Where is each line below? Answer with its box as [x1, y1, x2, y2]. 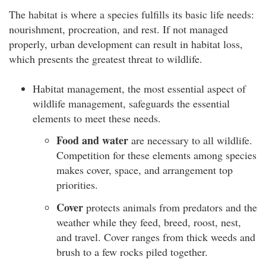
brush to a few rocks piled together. [56, 244, 208, 259]
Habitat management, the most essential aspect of [33, 81, 246, 96]
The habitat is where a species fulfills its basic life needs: [9, 7, 254, 21]
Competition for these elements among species [56, 148, 256, 163]
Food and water [56, 132, 128, 148]
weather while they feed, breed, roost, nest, [56, 214, 241, 229]
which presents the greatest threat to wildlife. [9, 51, 202, 66]
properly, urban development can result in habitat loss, [9, 36, 243, 51]
